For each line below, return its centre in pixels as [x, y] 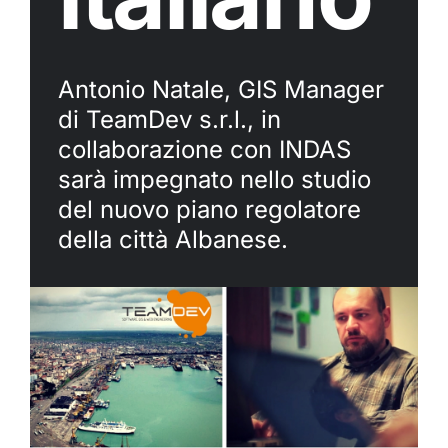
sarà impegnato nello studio [214, 179]
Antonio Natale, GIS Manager [220, 89]
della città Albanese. [172, 239]
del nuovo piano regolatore [209, 209]
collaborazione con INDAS [204, 149]
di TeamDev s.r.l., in [169, 119]
